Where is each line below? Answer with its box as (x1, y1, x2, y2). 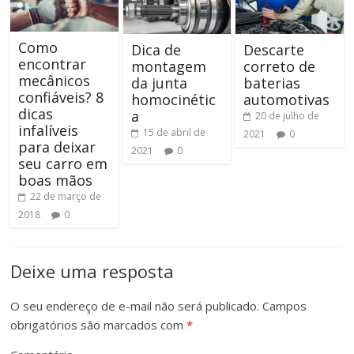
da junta (130, 73, 187, 92)
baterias (243, 73, 300, 92)
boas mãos (18, 170, 93, 190)
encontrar (18, 54, 87, 73)
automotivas (243, 89, 330, 109)
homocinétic (130, 89, 216, 109)
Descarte (243, 40, 304, 59)
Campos (259, 297, 307, 314)
